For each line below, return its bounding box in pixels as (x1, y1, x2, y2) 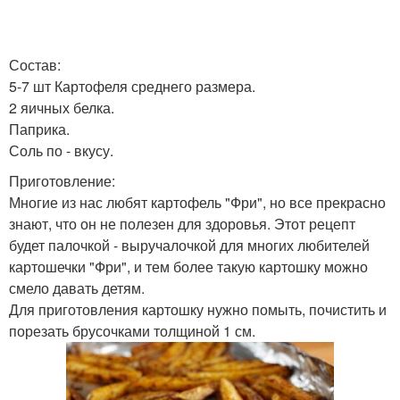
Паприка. (9, 119, 70, 139)
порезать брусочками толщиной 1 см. (9, 321, 255, 341)
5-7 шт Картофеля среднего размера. (9, 76, 255, 96)
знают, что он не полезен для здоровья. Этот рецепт (9, 213, 355, 234)
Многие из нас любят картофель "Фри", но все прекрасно (9, 192, 386, 212)
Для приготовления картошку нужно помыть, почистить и (9, 299, 387, 320)
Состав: (9, 54, 61, 75)
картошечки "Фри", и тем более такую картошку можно (9, 256, 368, 277)
